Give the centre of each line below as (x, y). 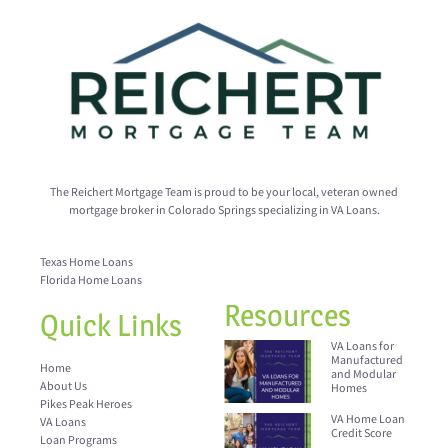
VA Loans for (363, 347)
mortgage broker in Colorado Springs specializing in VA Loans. (224, 211)
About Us (63, 387)
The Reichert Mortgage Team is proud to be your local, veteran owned (224, 193)
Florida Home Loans (91, 281)
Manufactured (367, 361)
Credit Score (362, 434)
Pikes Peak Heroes (86, 405)
